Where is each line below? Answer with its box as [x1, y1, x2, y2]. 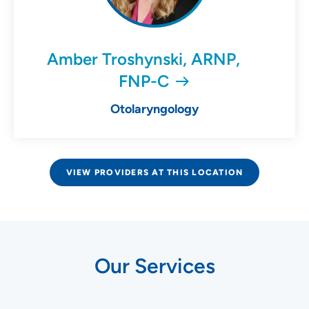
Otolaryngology [110, 101, 199, 117]
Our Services [94, 253, 215, 279]
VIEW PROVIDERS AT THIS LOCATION [66, 168, 243, 178]
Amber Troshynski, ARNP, [47, 49, 241, 70]
